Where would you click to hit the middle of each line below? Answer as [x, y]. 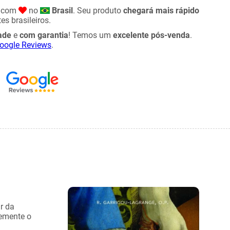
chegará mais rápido [161, 11]
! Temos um [91, 35]
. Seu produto [98, 11]
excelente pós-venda [151, 35]
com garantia [44, 35]
